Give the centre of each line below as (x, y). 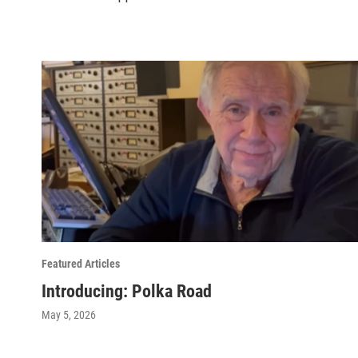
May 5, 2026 (69, 315)
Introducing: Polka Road (127, 292)
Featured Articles (81, 264)
